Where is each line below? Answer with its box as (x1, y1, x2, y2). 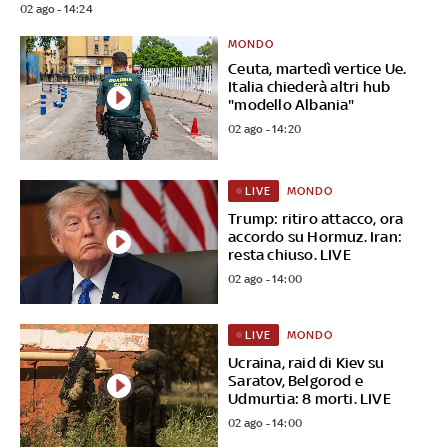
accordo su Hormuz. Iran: (228, 227, 403, 245)
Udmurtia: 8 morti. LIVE (228, 389, 391, 407)
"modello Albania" (228, 95, 355, 113)
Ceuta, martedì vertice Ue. (228, 59, 407, 77)
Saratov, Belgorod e (228, 371, 364, 389)
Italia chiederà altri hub (228, 77, 391, 95)
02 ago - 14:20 (228, 121, 302, 136)
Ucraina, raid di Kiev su (228, 353, 385, 371)
